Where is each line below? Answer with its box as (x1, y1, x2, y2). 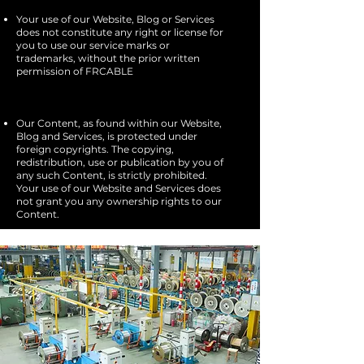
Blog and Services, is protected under (16, 130, 197, 142)
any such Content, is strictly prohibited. (16, 169, 207, 181)
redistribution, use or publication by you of (16, 156, 223, 168)
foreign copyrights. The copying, (16, 143, 174, 155)
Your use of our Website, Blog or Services (16, 13, 214, 25)
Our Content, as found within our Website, (16, 117, 222, 129)
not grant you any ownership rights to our (16, 195, 222, 207)
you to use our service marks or (16, 39, 170, 51)
